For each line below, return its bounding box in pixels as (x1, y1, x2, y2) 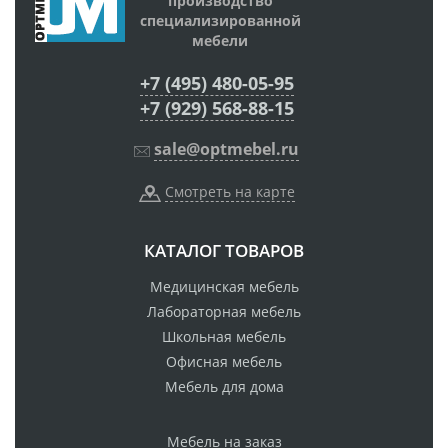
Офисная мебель (166, 352, 282, 372)
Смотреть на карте (164, 182, 295, 202)
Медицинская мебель (149, 277, 299, 297)
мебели (192, 31, 248, 51)
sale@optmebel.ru (154, 138, 299, 161)
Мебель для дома (164, 377, 284, 397)
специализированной (139, 11, 301, 31)
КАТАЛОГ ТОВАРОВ (144, 239, 304, 263)
